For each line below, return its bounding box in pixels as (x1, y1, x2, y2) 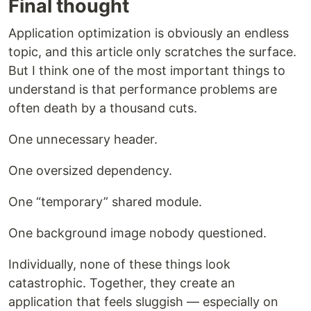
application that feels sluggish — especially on (8, 294, 278, 310)
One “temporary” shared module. (8, 194, 202, 210)
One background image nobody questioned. (8, 226, 267, 241)
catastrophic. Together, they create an (8, 276, 235, 291)
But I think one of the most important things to (8, 63, 285, 78)
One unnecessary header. (8, 132, 158, 147)
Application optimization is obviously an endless (8, 26, 289, 41)
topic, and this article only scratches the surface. (8, 44, 296, 60)
